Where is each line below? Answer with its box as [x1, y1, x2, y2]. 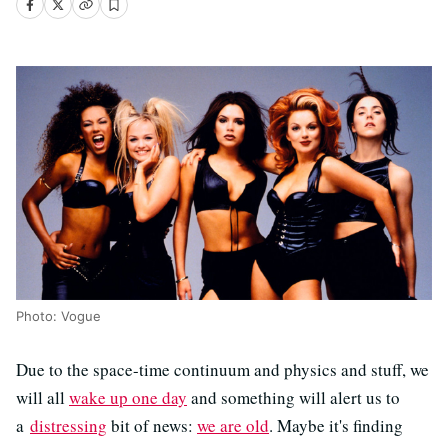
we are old [197, 414, 269, 437]
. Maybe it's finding [269, 414, 403, 437]
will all [16, 386, 69, 409]
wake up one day [69, 386, 187, 409]
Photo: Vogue [16, 308, 101, 324]
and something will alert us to [187, 386, 400, 409]
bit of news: [107, 414, 197, 437]
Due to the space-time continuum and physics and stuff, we [16, 358, 429, 381]
